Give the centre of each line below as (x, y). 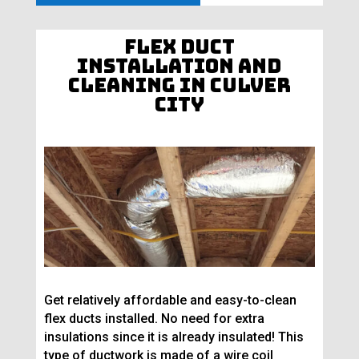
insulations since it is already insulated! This (173, 337)
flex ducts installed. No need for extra (154, 319)
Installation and (179, 67)
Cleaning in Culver (179, 86)
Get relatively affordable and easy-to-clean (170, 301)
